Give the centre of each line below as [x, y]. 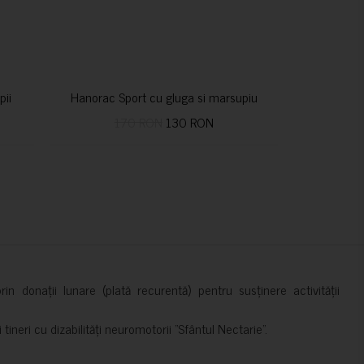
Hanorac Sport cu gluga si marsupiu [164, 97]
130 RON [188, 122]
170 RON [138, 122]
